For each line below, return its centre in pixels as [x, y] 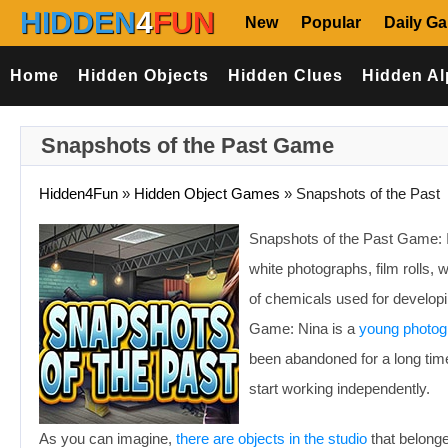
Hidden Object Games [207, 193]
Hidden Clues [285, 75]
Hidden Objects [143, 75]
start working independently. [339, 388]
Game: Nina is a [304, 328]
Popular [331, 22]
